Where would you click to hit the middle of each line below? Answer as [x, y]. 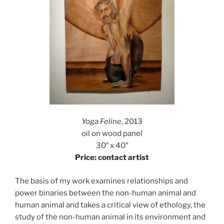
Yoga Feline [101, 122]
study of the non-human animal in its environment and [110, 217]
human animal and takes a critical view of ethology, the [110, 205]
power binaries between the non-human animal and [105, 193]
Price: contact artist [112, 158]
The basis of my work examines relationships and [101, 181]
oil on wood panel [112, 134]
